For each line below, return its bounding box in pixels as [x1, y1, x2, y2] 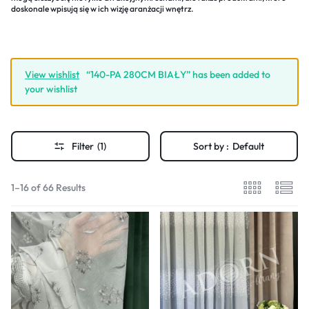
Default [232, 139, 265, 152]
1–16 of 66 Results [11, 181, 86, 194]
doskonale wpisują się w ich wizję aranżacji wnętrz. [11, 3, 193, 14]
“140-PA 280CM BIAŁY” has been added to [86, 68, 270, 81]
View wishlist [25, 68, 79, 81]
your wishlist [25, 82, 77, 95]
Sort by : [193, 139, 230, 152]
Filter [72, 139, 94, 152]
